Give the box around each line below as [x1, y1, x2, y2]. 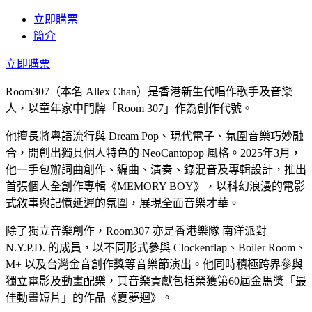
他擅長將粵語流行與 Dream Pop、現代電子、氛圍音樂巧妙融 [6, 130, 304, 142]
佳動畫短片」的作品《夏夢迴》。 [6, 291, 173, 304]
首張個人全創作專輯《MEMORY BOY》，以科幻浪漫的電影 [6, 180, 305, 192]
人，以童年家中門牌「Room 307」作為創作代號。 [6, 102, 253, 114]
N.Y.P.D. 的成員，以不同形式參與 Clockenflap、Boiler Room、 [6, 241, 306, 253]
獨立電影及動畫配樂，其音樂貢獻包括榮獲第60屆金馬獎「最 [6, 274, 306, 287]
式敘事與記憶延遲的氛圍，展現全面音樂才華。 [6, 196, 240, 209]
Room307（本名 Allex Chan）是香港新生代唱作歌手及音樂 [6, 85, 292, 97]
